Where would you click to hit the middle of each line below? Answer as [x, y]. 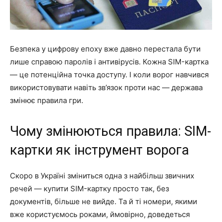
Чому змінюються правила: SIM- [111, 132]
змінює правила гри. [47, 101]
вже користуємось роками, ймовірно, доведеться [100, 215]
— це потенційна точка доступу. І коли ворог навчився [109, 75]
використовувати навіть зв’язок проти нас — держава [106, 88]
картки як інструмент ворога [99, 150]
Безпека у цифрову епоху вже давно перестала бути [105, 49]
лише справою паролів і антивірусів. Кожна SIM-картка [109, 62]
